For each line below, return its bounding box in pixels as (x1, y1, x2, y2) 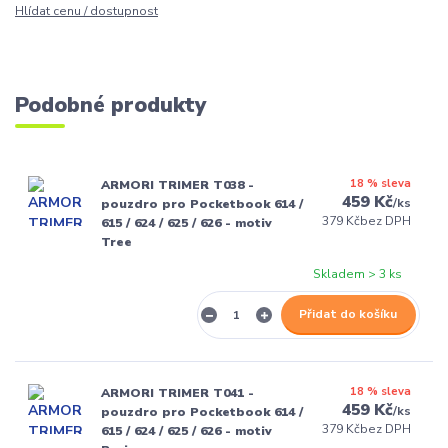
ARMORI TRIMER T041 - (100, 384, 254, 401)
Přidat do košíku (299, 306, 398, 323)
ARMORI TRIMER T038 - (100, 177, 254, 194)
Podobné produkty (15, 91, 206, 120)
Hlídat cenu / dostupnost (15, 3, 158, 20)
